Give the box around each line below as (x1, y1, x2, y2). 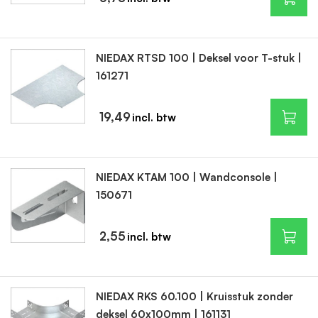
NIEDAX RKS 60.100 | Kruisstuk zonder (95, 290, 293, 303)
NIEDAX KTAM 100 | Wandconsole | (95, 170, 278, 184)
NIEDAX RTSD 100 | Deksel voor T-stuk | (95, 51, 302, 65)
